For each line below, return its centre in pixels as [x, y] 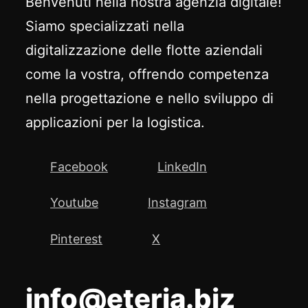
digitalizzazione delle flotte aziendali [144, 51]
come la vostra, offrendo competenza [147, 75]
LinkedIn [183, 166]
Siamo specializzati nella [105, 26]
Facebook [79, 166]
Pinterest [77, 239]
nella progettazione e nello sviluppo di [150, 99]
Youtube [75, 203]
